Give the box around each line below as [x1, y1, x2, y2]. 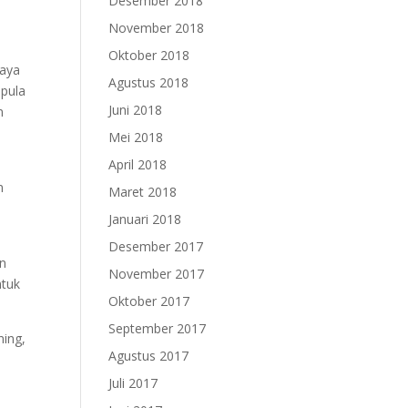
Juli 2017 [108, 374, 158, 392]
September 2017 [108, 320, 207, 337]
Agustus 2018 [108, 74, 189, 91]
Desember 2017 [108, 238, 204, 255]
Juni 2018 [108, 101, 163, 118]
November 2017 [108, 265, 205, 282]
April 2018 [108, 156, 168, 173]
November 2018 [108, 19, 205, 36]
